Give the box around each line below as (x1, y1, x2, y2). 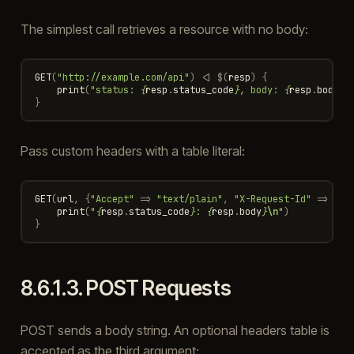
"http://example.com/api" (56, 70, 190, 84)
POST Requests (86, 275, 232, 300)
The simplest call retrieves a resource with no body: (20, 21, 308, 37)
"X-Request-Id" (233, 192, 311, 205)
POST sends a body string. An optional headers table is (20, 322, 330, 338)
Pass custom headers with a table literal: (20, 142, 245, 159)
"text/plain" (156, 192, 223, 205)
